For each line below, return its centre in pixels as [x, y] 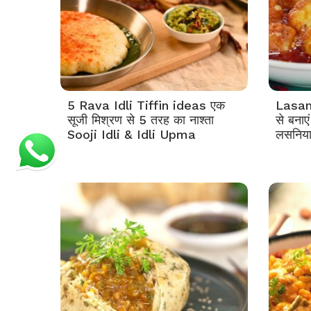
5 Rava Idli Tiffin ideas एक [146, 105]
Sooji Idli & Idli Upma [132, 134]
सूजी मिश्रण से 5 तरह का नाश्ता [141, 120]
